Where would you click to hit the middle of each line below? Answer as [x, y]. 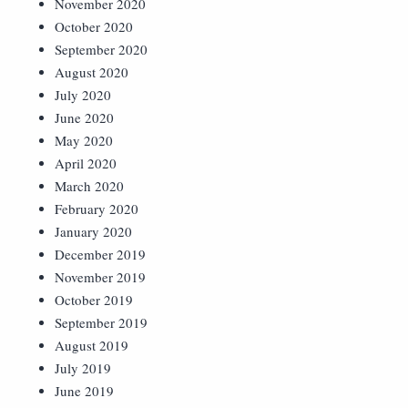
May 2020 [84, 140]
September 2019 [101, 322]
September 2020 [101, 49]
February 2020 [97, 209]
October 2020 [94, 26]
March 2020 [89, 186]
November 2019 [100, 277]
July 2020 [83, 95]
